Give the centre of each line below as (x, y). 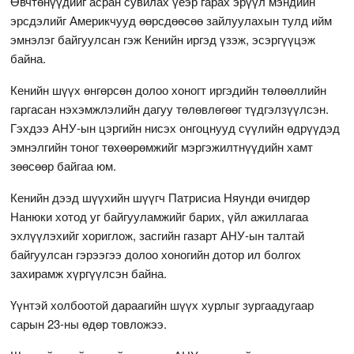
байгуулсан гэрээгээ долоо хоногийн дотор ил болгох (156, 254)
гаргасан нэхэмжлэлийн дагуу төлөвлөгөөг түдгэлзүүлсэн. (170, 108)
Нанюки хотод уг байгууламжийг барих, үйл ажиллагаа (160, 216)
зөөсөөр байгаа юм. (64, 165)
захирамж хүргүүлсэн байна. (89, 273)
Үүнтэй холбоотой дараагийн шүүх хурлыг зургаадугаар (162, 304)
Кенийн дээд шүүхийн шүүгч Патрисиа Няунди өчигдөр (160, 197)
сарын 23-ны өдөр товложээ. (89, 323)
